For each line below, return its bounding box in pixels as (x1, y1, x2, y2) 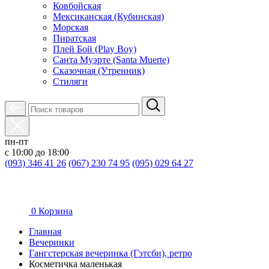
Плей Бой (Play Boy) (53, 44, 136, 54)
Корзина (38, 206, 73, 216)
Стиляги (53, 76, 88, 86)
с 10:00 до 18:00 (5, 147, 69, 157)
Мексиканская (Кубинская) (53, 11, 164, 22)
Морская (53, 22, 88, 32)
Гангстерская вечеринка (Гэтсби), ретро (29, 248, 192, 258)
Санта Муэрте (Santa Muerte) (53, 55, 169, 65)
